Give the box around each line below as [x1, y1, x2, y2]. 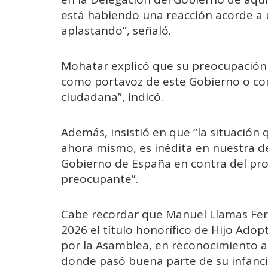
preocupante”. [61, 171, 138, 187]
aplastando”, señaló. [61, 22, 171, 38]
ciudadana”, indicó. [61, 89, 163, 105]
